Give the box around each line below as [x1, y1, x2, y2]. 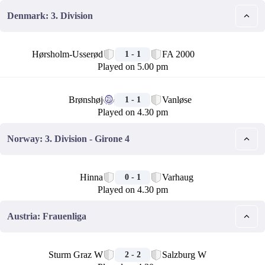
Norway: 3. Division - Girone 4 [7, 134, 130, 144]
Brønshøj [69, 95, 103, 105]
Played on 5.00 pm [97, 62, 168, 72]
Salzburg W [162, 250, 206, 260]
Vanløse [162, 95, 192, 105]
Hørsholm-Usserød [32, 49, 103, 59]
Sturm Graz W [49, 250, 103, 260]
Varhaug [162, 172, 193, 182]
